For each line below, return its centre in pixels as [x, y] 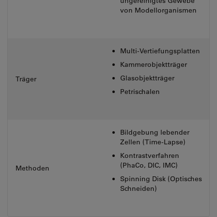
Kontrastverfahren [150, 155]
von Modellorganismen [158, 10]
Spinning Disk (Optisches [161, 179]
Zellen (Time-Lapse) [153, 142]
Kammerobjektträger [154, 64]
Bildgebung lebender [155, 132]
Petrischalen [140, 92]
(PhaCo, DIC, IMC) [149, 165]
